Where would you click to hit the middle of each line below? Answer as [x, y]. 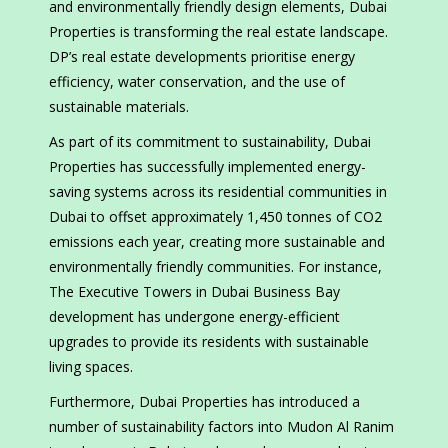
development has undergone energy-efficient [194, 317]
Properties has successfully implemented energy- [207, 167]
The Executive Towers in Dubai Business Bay [194, 292]
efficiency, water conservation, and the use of [197, 82]
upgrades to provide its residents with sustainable [209, 342]
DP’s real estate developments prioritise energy [202, 57]
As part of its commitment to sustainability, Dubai [210, 142]
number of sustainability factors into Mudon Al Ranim [221, 427]
